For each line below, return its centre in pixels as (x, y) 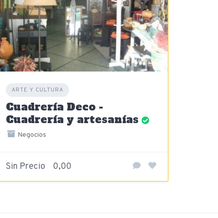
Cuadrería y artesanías (73, 119)
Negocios (31, 135)
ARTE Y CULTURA (38, 90)
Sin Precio (26, 166)
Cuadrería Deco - (55, 107)
